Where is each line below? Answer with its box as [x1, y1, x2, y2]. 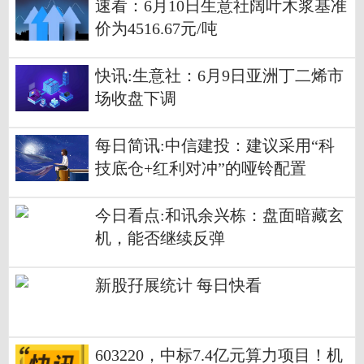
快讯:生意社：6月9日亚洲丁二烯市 [95, 67, 344, 85]
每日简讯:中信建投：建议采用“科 [95, 137, 335, 155]
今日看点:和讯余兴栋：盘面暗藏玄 [95, 207, 344, 225]
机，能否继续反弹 [95, 230, 225, 248]
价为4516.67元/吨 [95, 20, 218, 38]
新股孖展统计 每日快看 [95, 277, 262, 295]
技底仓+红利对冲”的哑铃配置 [95, 160, 306, 178]
